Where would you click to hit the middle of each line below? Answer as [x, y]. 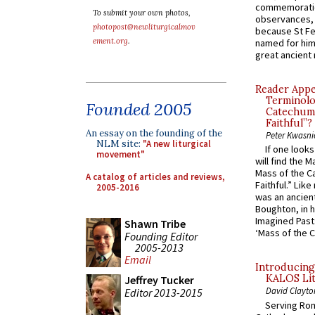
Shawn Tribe [155, 224]
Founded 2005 [139, 109]
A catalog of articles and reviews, [155, 176]
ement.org [110, 41]
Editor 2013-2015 [163, 292]
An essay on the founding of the [154, 133]
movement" [121, 154]
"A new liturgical [177, 144]
